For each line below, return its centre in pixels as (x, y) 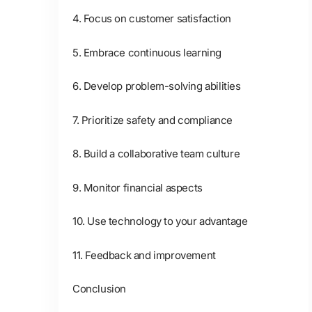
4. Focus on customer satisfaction (152, 18)
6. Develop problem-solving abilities (157, 86)
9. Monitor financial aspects (138, 187)
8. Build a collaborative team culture (156, 154)
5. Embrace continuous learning (147, 52)
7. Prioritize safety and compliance (153, 120)
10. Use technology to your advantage (160, 221)
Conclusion (99, 289)
